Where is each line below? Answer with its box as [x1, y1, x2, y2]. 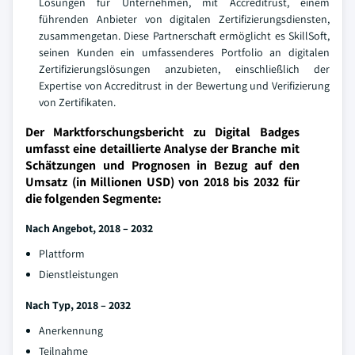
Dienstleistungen [39, 267, 119, 281]
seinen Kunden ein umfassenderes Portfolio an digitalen [39, 45, 330, 59]
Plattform [39, 246, 85, 261]
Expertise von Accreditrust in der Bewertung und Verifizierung [39, 78, 330, 93]
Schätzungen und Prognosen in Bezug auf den [25, 157, 300, 174]
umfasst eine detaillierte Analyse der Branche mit [25, 140, 300, 157]
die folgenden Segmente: [25, 190, 162, 207]
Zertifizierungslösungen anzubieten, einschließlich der [39, 62, 330, 76]
